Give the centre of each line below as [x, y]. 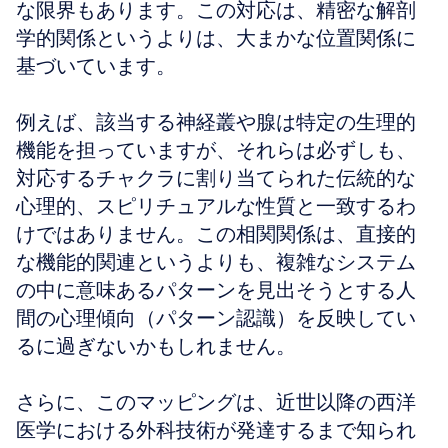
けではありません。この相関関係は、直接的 [216, 234]
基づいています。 [96, 66]
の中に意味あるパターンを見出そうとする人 [216, 290]
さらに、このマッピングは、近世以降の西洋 [216, 402]
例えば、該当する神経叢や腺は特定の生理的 [216, 122]
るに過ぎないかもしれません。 [156, 346]
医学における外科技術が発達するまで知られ [216, 430]
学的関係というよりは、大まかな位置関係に [216, 38]
